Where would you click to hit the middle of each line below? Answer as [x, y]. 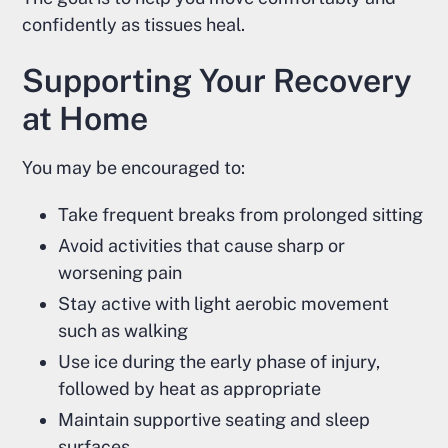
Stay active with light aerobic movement [224, 304]
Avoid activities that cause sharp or [202, 246]
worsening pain [120, 273]
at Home [85, 119]
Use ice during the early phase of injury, [219, 362]
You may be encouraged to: [134, 168]
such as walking [123, 331]
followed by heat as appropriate [190, 389]
